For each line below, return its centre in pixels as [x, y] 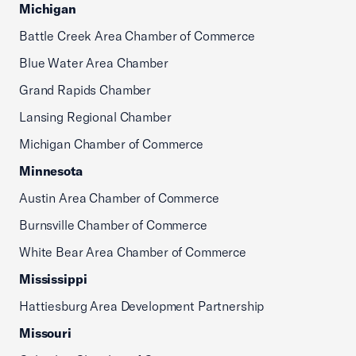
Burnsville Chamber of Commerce [113, 225]
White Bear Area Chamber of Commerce [133, 252]
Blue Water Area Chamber [94, 63]
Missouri [45, 333]
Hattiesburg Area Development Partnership [142, 306]
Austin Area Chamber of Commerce [119, 198]
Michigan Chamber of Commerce [111, 144]
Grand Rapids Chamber [85, 90]
